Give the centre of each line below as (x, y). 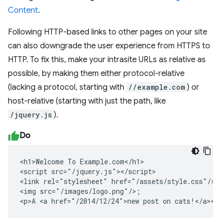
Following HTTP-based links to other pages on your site (108, 32)
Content (23, 10)
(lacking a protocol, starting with (67, 87)
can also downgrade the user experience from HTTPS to (109, 46)
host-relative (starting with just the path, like (87, 101)
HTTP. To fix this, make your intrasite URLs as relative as (107, 60)
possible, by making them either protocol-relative (96, 74)
